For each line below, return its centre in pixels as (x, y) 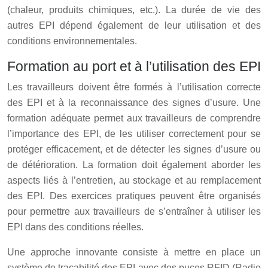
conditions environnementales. (72, 41)
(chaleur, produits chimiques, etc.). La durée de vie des (134, 10)
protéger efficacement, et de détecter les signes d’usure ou (134, 149)
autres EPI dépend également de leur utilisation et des (134, 25)
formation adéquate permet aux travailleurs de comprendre (134, 118)
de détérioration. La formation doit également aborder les (134, 165)
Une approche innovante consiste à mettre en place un (134, 252)
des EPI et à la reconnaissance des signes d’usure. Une (134, 102)
